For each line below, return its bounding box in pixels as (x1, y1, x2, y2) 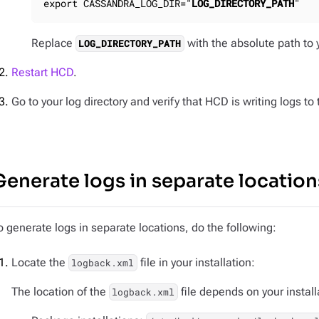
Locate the (11, 256, 68, 269)
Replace (31, 36, 75, 50)
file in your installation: (137, 256, 255, 269)
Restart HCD (11, 66, 73, 79)
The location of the (11, 285, 109, 298)
